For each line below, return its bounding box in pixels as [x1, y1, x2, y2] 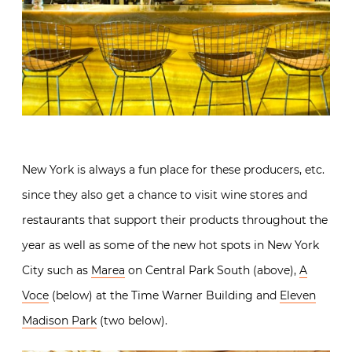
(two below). [97, 313, 167, 328]
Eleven [280, 288, 316, 302]
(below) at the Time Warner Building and [49, 288, 280, 302]
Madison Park [22, 313, 97, 328]
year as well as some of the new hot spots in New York [22, 237, 319, 252]
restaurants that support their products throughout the [22, 212, 328, 227]
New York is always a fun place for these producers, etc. [22, 162, 324, 177]
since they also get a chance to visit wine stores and [22, 187, 307, 202]
